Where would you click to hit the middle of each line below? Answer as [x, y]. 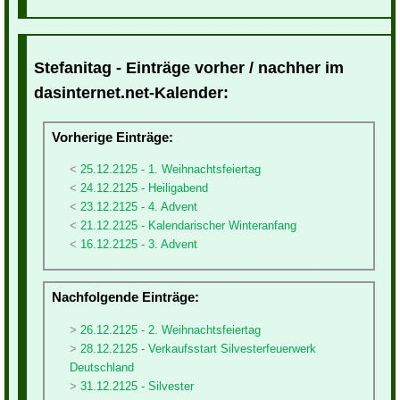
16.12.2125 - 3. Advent [139, 244]
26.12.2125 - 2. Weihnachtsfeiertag [171, 329]
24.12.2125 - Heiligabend [144, 187]
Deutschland [102, 367]
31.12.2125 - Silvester [137, 386]
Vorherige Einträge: [112, 137]
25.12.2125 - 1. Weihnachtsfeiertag [171, 169]
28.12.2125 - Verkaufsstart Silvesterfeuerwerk [198, 348]
